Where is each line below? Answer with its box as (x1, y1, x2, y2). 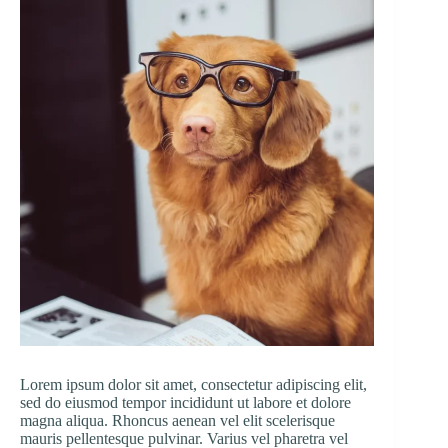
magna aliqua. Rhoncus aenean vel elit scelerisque (20, 412, 335, 430)
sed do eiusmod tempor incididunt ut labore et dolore (20, 394, 351, 412)
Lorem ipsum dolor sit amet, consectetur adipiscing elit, (20, 376, 367, 394)
